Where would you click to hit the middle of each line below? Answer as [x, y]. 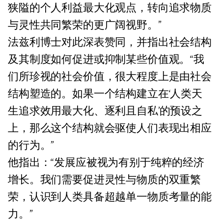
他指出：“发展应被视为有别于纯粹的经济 [106, 163]
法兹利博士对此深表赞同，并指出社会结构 [110, 43]
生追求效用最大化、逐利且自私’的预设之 [105, 111]
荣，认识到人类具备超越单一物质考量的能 [110, 197]
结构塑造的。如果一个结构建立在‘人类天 [105, 94]
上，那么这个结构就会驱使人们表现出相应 [110, 129]
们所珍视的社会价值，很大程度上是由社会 [110, 77]
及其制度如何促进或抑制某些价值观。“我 [106, 60]
